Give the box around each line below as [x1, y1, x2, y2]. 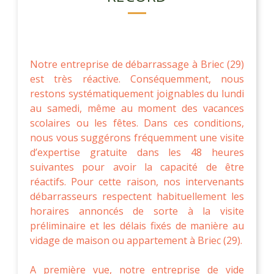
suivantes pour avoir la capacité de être [30, 160, 244, 174]
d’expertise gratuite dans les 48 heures [30, 145, 244, 159]
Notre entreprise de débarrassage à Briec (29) [30, 57, 244, 71]
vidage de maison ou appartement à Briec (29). [30, 233, 242, 247]
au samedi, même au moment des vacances [30, 101, 244, 115]
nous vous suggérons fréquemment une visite [30, 130, 244, 144]
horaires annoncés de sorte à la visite [30, 204, 244, 218]
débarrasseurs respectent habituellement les [30, 189, 244, 203]
